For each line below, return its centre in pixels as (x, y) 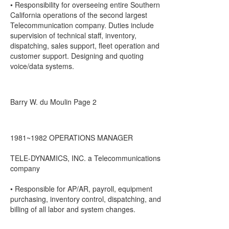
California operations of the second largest (79, 15)
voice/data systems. (42, 66)
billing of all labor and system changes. (73, 209)
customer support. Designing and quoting (77, 56)
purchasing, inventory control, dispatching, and (86, 199)
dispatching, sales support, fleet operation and (85, 45)
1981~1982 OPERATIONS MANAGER (72, 138)
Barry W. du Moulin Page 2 (53, 102)
